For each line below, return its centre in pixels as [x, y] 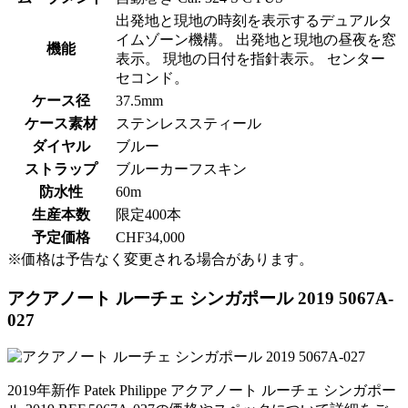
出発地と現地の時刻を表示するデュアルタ [254, 21]
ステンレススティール [189, 124]
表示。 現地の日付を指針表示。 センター [250, 59]
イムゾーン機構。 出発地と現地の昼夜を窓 [256, 40]
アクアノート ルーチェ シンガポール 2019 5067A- [200, 298]
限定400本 [148, 215]
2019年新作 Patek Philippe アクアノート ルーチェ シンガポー [202, 390]
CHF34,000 [150, 238]
